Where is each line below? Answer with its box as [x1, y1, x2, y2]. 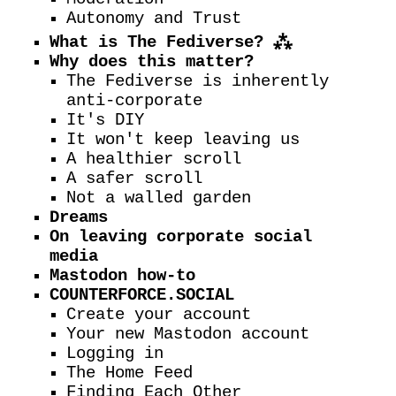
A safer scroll [66, 169, 203, 189]
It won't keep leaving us [66, 130, 301, 150]
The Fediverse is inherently [66, 72, 330, 92]
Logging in [66, 344, 164, 364]
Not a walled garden [66, 188, 252, 209]
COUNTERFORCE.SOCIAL [49, 286, 234, 306]
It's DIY [66, 110, 145, 131]
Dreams [49, 208, 108, 228]
